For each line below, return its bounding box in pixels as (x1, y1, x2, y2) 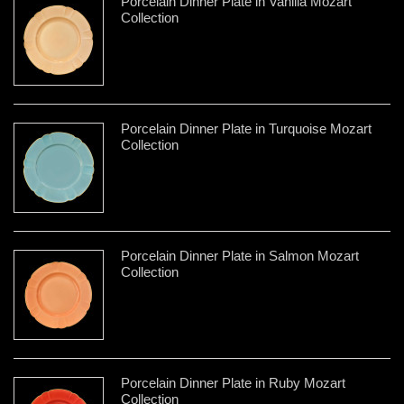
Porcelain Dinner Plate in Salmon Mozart (121, 247, 359, 263)
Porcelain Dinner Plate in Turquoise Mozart (121, 120, 372, 136)
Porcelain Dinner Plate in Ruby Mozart (121, 374, 345, 390)
